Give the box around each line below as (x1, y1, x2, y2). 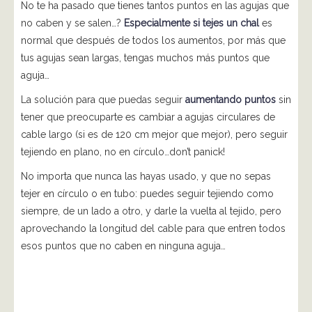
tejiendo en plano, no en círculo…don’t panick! (21, 146, 225, 157)
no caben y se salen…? (21, 17, 124, 29)
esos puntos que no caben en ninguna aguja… (21, 240, 226, 251)
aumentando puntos (185, 94, 276, 105)
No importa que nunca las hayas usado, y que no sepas (21, 171, 271, 182)
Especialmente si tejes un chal (124, 17, 259, 29)
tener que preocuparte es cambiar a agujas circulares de (21, 111, 275, 123)
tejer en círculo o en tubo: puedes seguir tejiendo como (21, 188, 274, 199)
